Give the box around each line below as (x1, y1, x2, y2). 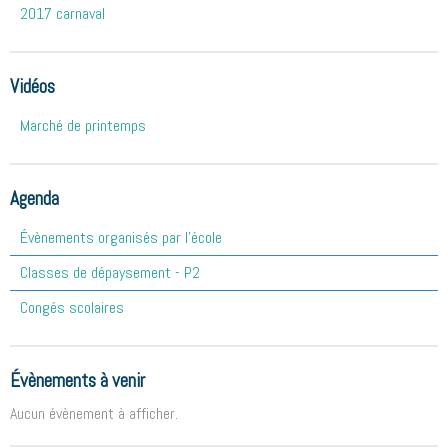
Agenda (10, 186, 59, 212)
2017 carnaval (20, 3, 105, 25)
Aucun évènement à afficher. (10, 403, 178, 425)
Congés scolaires (20, 297, 124, 319)
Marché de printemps (20, 115, 146, 137)
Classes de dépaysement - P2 (20, 262, 200, 284)
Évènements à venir (10, 368, 145, 394)
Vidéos (10, 74, 55, 100)
